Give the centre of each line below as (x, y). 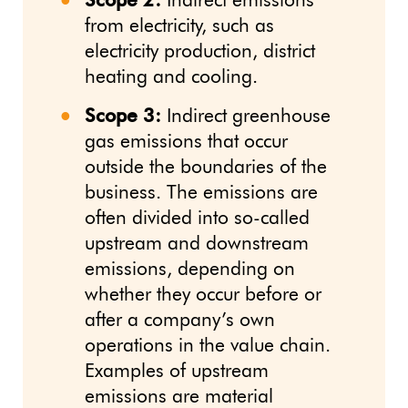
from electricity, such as (179, 27)
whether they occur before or (203, 296)
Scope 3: (123, 117)
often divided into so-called (197, 219)
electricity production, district (200, 53)
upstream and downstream (197, 245)
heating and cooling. (171, 78)
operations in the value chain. (208, 347)
